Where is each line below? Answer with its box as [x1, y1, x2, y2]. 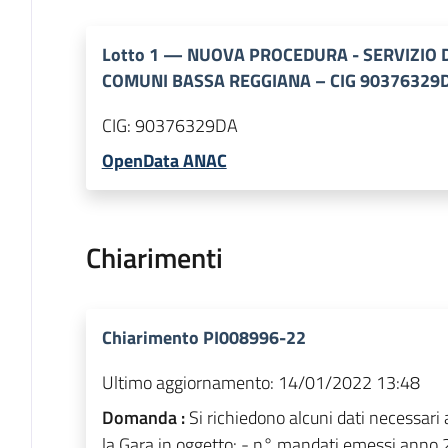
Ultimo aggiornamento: [101, 369, 274, 397]
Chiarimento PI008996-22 [101, 324, 306, 352]
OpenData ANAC [101, 147, 227, 175]
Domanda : [101, 404, 189, 432]
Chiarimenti [85, 236, 223, 280]
